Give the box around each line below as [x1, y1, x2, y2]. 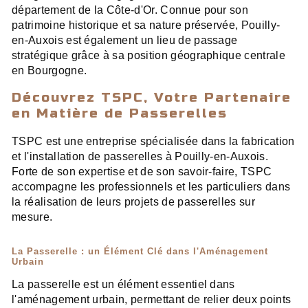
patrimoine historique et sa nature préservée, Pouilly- [12, 19, 280, 32]
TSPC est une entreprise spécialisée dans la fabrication [12, 135, 295, 148]
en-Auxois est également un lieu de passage [12, 34, 238, 47]
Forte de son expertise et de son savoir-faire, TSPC [12, 166, 272, 178]
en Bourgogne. [12, 65, 87, 77]
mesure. [12, 211, 53, 223]
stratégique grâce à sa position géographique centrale [12, 49, 285, 62]
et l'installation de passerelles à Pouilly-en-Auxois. [12, 151, 268, 163]
